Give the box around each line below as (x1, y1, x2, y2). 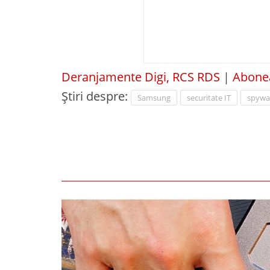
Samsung (137, 92, 171, 103)
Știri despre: (61, 88, 131, 104)
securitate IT (187, 92, 231, 103)
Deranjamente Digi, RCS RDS (61, 69, 220, 85)
